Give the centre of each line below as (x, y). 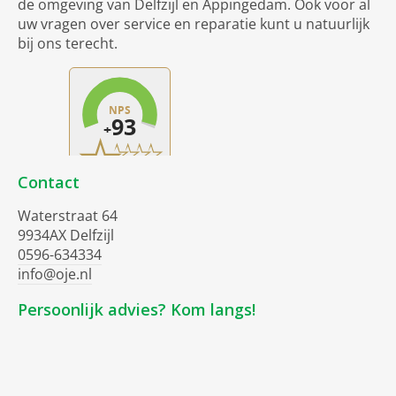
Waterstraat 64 (68, 216)
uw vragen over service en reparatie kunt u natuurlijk (194, 24)
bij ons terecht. (68, 44)
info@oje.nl (55, 274)
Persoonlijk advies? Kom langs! (137, 310)
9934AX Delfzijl (66, 236)
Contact (49, 183)
